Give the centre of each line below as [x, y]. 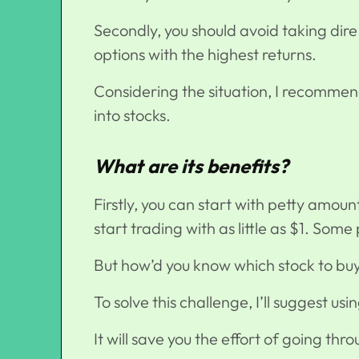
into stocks [130, 115]
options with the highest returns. [210, 54]
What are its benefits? [191, 166]
